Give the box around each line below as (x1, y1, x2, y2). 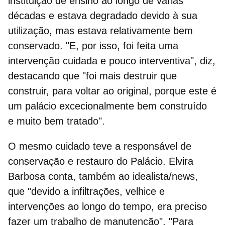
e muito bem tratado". (8, 116, 105, 127)
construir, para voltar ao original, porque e (8, 85, 194, 97)
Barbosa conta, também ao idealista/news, (8, 171, 198, 182)
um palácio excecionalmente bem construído (8, 100, 207, 112)
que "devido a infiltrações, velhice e (8, 186, 165, 197)
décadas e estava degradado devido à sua (8, 10, 197, 22)
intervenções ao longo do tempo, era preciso (8, 201, 207, 212)
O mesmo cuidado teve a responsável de (8, 141, 191, 152)
